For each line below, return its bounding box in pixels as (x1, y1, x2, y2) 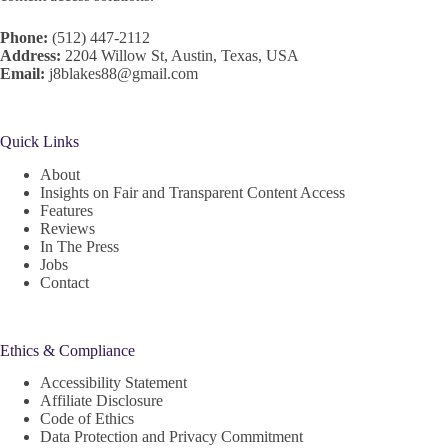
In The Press (40, 237, 119, 255)
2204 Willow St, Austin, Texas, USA (65, 46, 299, 64)
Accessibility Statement (40, 374, 187, 392)
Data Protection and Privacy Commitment (40, 428, 303, 446)
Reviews (40, 219, 95, 237)
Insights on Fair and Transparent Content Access (40, 183, 345, 201)
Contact (40, 273, 89, 291)
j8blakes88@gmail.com (49, 64, 198, 82)
